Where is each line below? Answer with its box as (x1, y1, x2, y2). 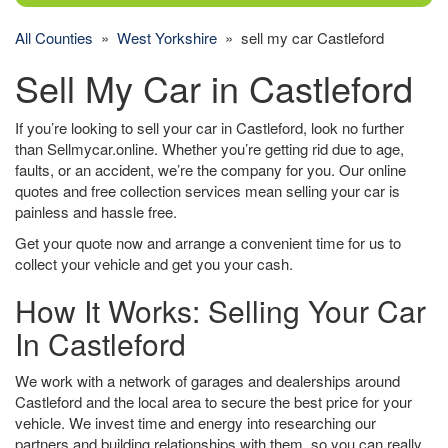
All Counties (15, 27, 93, 48)
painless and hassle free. (15, 201, 177, 222)
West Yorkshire (117, 27, 217, 48)
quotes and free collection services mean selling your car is (15, 180, 400, 201)
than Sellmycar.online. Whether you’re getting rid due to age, (15, 138, 404, 159)
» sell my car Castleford (217, 27, 384, 48)
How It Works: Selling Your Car (15, 289, 426, 332)
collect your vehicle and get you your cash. (15, 253, 293, 274)
